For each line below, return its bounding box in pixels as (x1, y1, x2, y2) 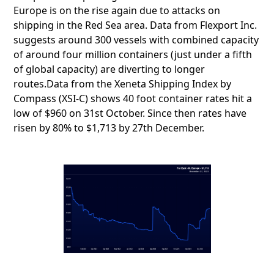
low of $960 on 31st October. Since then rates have (13, 106, 247, 120)
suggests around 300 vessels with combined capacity (13, 32, 259, 46)
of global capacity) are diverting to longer (13, 62, 206, 76)
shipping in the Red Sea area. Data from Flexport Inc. (13, 18, 257, 32)
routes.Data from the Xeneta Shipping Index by (13, 76, 232, 91)
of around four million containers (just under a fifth (13, 47, 253, 61)
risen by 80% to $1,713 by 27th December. (13, 120, 205, 135)
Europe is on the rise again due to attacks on (13, 3, 221, 17)
